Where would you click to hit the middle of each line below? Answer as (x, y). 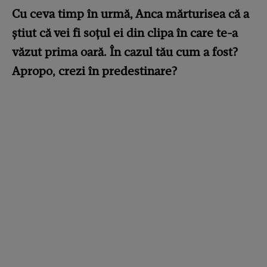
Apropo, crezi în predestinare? (94, 71)
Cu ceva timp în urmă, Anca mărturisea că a (131, 14)
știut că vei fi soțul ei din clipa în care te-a (125, 33)
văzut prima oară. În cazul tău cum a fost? (125, 52)
